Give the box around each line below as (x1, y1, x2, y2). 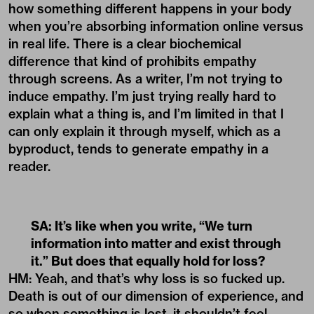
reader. (8, 158, 50, 175)
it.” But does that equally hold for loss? (31, 252, 265, 269)
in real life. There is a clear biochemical (8, 35, 241, 52)
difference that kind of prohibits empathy (8, 53, 257, 69)
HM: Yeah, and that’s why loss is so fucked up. (8, 270, 285, 287)
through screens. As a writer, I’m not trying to (8, 70, 282, 87)
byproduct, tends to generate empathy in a (8, 140, 268, 157)
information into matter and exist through (31, 235, 281, 252)
